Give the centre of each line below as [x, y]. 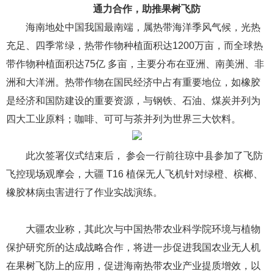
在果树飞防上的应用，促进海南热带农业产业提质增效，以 [133, 266]
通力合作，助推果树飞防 [147, 9]
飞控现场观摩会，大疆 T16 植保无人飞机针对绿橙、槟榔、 [135, 174]
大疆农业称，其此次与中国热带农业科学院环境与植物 [143, 229]
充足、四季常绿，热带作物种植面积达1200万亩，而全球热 [135, 46]
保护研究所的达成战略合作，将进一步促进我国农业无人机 [133, 247]
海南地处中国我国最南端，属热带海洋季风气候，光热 [143, 27]
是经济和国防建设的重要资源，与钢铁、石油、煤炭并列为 [133, 101]
